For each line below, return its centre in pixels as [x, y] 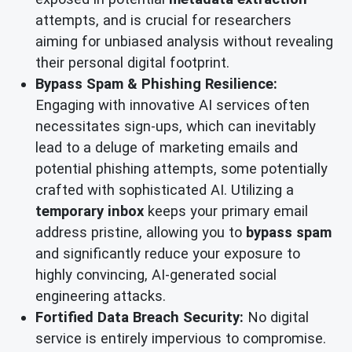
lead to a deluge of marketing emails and [167, 148]
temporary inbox [90, 211]
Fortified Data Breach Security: [139, 317]
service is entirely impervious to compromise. [181, 339]
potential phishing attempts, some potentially [181, 169]
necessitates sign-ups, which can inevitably [176, 126]
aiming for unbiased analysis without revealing [184, 42]
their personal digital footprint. [132, 63]
